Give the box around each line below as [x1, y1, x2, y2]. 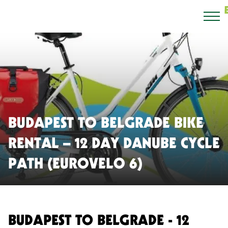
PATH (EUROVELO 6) [8, 154, 142, 172]
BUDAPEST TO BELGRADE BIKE [8, 113, 204, 131]
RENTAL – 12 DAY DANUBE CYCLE [8, 133, 220, 152]
